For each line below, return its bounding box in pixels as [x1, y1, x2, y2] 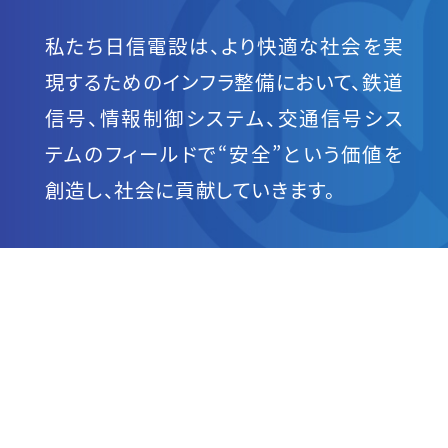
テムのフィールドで [44, 138, 219, 168]
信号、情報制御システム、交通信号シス [44, 102, 404, 132]
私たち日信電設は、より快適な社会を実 [44, 30, 404, 60]
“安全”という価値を [218, 138, 404, 168]
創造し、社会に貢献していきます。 [44, 174, 336, 204]
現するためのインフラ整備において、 [44, 66, 362, 96]
